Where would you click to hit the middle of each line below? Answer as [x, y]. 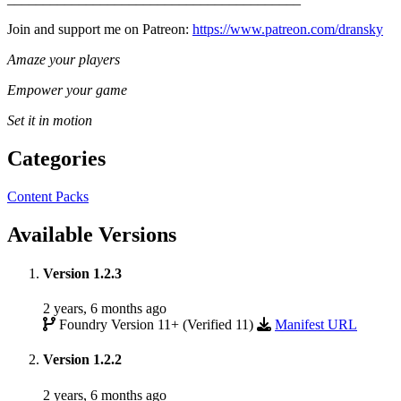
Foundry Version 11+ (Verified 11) [156, 325]
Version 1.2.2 [82, 360]
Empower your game [67, 90]
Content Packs [48, 196]
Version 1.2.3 [82, 273]
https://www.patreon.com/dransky [288, 29]
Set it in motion [50, 120]
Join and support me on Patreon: [100, 29]
